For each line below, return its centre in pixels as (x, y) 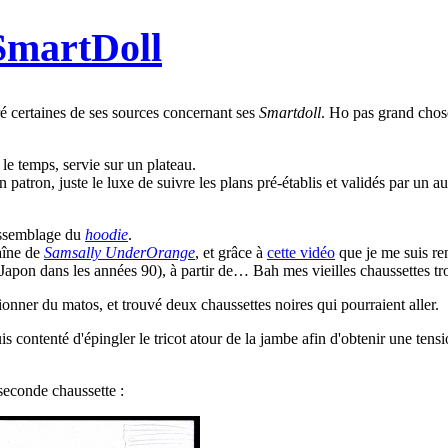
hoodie (106, 234)
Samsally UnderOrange (119, 252)
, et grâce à (231, 252)
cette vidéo (301, 252)
